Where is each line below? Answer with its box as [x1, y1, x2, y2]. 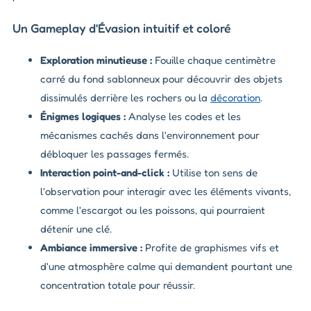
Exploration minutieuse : [40, 53, 152, 67]
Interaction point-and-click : [40, 166, 169, 180]
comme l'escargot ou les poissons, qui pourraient [40, 203, 265, 217]
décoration [210, 91, 260, 105]
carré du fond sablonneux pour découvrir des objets [40, 72, 283, 86]
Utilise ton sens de [169, 166, 258, 180]
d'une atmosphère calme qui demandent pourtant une [40, 260, 292, 274]
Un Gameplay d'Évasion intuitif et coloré [12, 20, 230, 35]
